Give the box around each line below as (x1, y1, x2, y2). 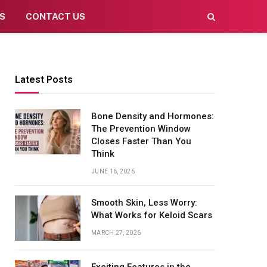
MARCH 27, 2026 (91, 229, 141, 236)
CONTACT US (25, 11, 85, 21)
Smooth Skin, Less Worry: (91, 197, 197, 208)
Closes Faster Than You (91, 136, 191, 147)
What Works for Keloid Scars (91, 210, 212, 221)
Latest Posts (15, 74, 73, 85)
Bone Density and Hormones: (91, 111, 214, 122)
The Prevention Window (91, 123, 191, 134)
